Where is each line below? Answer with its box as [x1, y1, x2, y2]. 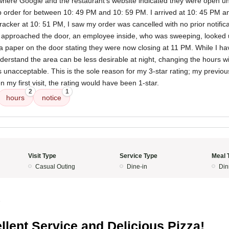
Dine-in [127, 163, 147, 170]
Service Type [120, 152, 157, 159]
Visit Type [28, 152, 56, 159]
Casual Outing [35, 163, 75, 170]
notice [42, 94, 61, 102]
